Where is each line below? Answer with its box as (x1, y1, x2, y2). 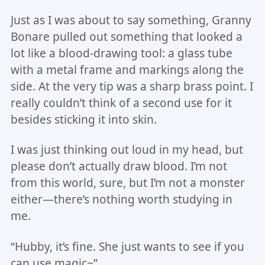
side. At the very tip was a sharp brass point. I (10, 78, 253, 94)
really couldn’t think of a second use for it (10, 95, 232, 111)
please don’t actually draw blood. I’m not (10, 159, 227, 174)
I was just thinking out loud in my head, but (10, 142, 243, 158)
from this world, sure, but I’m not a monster (10, 175, 245, 191)
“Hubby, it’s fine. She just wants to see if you (10, 239, 244, 255)
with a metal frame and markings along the (10, 62, 244, 77)
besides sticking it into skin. (10, 111, 157, 127)
